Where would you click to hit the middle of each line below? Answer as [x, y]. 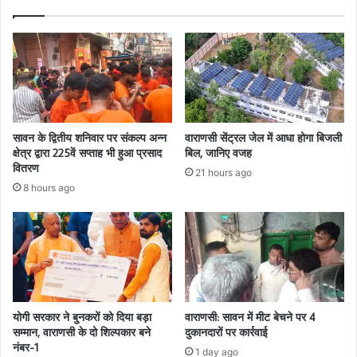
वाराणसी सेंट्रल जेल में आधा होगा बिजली [263, 138]
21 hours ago [224, 173]
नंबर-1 [25, 347]
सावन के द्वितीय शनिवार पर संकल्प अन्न [90, 138]
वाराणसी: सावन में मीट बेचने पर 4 [250, 317]
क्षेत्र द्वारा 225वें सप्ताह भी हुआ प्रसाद [87, 153]
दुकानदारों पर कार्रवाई [226, 332]
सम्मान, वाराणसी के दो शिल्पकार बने [82, 332]
